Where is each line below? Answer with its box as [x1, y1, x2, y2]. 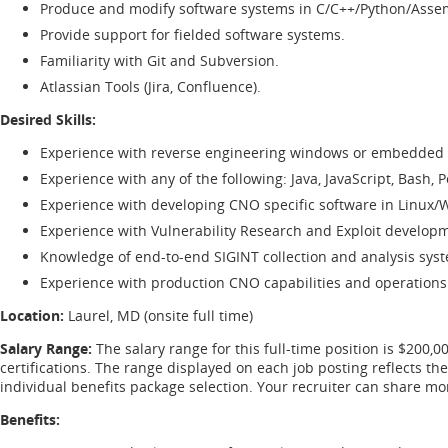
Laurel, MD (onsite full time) [68, 305, 253, 325]
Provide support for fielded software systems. [40, 24, 345, 44]
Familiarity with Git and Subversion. [40, 50, 279, 70]
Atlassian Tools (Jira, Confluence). [40, 76, 261, 96]
